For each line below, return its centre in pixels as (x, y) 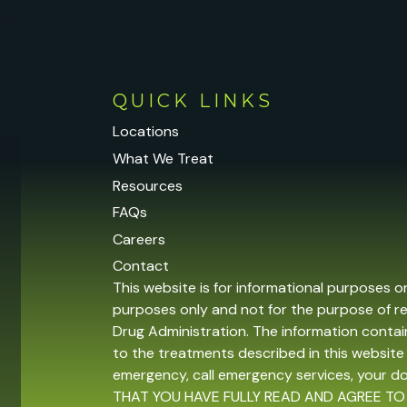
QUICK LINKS (194, 100)
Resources (148, 185)
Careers (139, 239)
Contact (141, 266)
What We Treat (164, 158)
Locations (146, 132)
